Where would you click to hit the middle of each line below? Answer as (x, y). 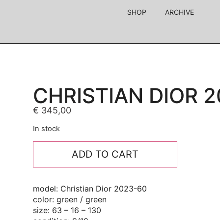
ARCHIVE (180, 12)
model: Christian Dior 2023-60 (90, 188)
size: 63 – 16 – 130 (67, 210)
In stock (47, 129)
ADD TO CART (105, 154)
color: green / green (70, 199)
